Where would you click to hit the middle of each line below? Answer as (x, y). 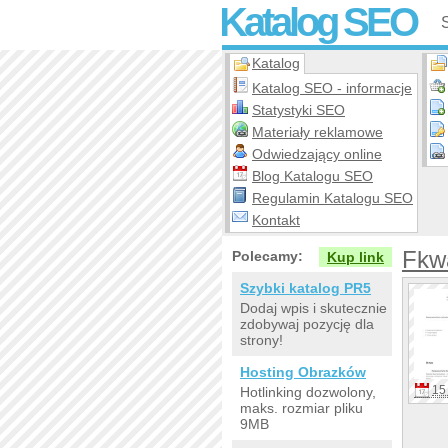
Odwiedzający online (317, 154)
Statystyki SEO (298, 110)
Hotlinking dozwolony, (308, 392)
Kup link (355, 257)
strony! (261, 340)
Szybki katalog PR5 (305, 288)
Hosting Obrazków (303, 372)
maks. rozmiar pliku (301, 408)
